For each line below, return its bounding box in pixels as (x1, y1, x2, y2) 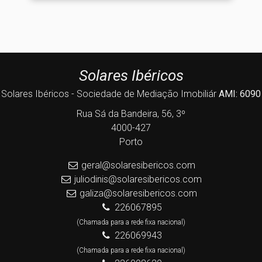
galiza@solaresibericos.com (79, 188, 197, 199)
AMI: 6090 (219, 88, 261, 99)
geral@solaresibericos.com (81, 160, 195, 171)
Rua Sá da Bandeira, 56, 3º (77, 108, 185, 119)
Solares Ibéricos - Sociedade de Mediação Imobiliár (1, 88, 219, 99)
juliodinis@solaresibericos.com (74, 174, 202, 185)
